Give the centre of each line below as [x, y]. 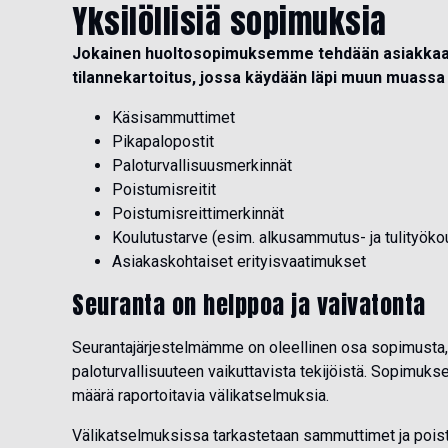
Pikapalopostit [163, 142]
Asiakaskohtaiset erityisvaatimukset [239, 262]
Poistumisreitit [164, 190]
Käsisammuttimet [173, 118]
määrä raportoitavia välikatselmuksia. [202, 396]
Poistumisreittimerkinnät [198, 214]
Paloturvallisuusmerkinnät [202, 166]
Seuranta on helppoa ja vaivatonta [249, 305]
